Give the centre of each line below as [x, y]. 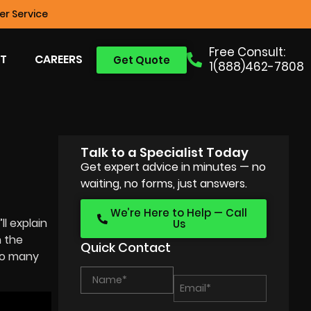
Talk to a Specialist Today [165, 152]
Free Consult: [247, 52]
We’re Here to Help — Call [179, 213]
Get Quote [141, 60]
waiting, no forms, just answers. [164, 184]
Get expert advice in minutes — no [174, 167]
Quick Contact [126, 247]
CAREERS [58, 59]
